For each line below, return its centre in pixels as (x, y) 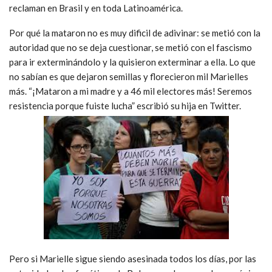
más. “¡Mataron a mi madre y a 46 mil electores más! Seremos (131, 91)
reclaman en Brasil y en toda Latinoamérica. (96, 8)
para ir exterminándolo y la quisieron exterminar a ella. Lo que (132, 62)
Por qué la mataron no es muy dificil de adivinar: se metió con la (135, 33)
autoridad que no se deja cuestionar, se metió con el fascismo (131, 48)
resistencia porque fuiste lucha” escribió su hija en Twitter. (125, 106)
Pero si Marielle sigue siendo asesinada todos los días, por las (133, 259)
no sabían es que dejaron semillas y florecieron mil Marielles (129, 77)
